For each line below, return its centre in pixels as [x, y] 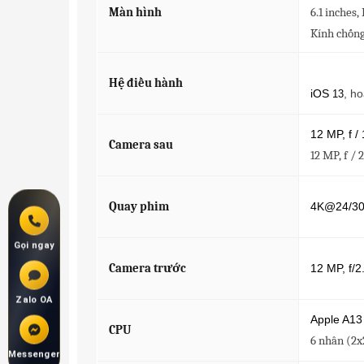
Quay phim [139, 206]
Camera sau [141, 145]
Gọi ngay [34, 245]
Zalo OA [34, 300]
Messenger [34, 354]
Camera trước [147, 268]
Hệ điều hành [145, 83]
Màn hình [135, 12]
